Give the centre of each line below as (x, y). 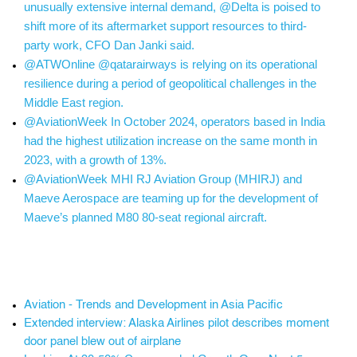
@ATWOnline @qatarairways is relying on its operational (171, 64)
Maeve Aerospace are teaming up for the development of (171, 198)
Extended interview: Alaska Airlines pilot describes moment (177, 323)
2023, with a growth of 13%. (95, 160)
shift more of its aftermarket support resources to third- (165, 26)
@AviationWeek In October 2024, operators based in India (175, 122)
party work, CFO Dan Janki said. (109, 45)
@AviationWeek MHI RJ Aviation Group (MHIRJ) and (163, 179)
